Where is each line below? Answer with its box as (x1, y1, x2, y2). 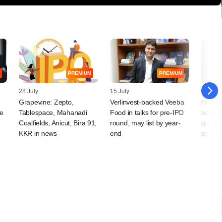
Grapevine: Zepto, (19, 98, 74, 107)
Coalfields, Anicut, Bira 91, (19, 119, 97, 127)
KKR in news (19, 129, 57, 138)
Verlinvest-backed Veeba (110, 98, 184, 107)
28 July (19, 88, 38, 95)
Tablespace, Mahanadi (19, 109, 87, 117)
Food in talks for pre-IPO (110, 109, 184, 117)
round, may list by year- (110, 119, 181, 127)
